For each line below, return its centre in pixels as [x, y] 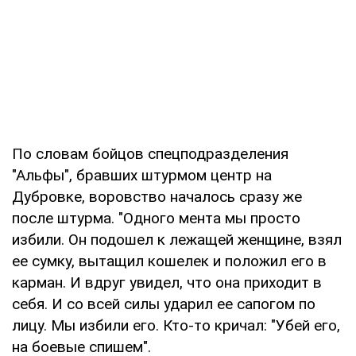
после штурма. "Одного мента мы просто [156, 218]
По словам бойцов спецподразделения [150, 153]
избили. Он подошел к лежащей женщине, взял [177, 239]
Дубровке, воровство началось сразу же [157, 196]
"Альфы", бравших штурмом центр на [142, 175]
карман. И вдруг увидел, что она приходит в [167, 282]
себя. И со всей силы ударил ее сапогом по [164, 304]
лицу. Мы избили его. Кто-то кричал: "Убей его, [176, 325]
